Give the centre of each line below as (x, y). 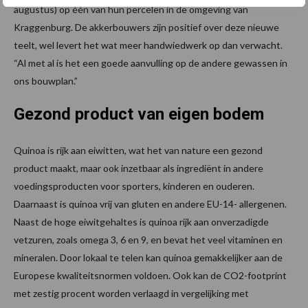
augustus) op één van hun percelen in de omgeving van (131, 9)
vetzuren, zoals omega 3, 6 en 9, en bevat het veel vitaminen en (148, 239)
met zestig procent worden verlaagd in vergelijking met (131, 293)
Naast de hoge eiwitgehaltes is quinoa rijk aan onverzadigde (141, 221)
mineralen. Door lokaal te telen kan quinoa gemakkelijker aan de (148, 257)
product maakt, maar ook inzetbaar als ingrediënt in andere (139, 168)
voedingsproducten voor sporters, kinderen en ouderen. (134, 186)
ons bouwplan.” (46, 80)
